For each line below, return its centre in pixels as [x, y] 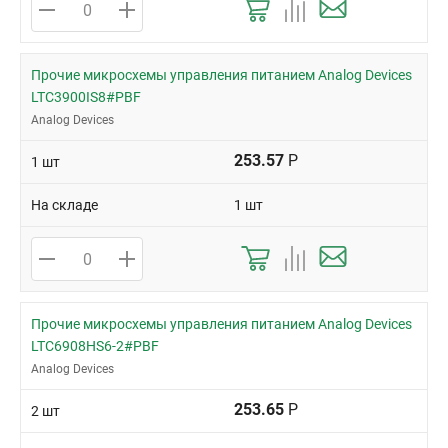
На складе [64, 205]
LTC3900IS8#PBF [86, 97]
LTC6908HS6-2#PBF [95, 346]
